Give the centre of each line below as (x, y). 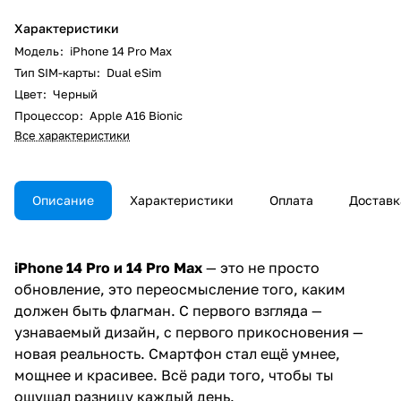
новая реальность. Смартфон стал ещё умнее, (177, 353)
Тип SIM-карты (55, 72)
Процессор (47, 115)
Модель (37, 51)
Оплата (291, 200)
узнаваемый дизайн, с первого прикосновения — (189, 332)
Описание (63, 200)
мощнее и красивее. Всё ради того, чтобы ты (174, 375)
